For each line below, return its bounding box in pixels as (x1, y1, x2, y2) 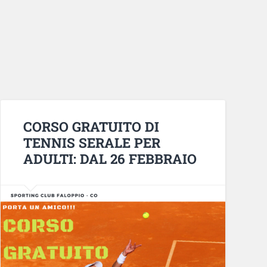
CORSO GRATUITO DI (23, 117, 159, 135)
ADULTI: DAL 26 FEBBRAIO (23, 149, 197, 167)
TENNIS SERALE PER (23, 133, 160, 151)
